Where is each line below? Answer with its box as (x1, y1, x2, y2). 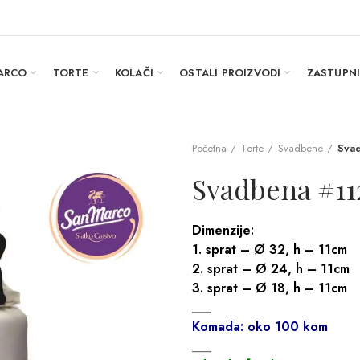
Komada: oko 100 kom (192, 317, 328, 336)
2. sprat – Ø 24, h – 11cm (192, 260, 350, 278)
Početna (192, 141, 227, 156)
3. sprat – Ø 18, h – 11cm (192, 279, 347, 297)
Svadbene (278, 141, 323, 156)
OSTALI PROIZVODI (179, 64, 281, 80)
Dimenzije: (192, 221, 254, 239)
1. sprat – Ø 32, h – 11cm (192, 240, 347, 259)
